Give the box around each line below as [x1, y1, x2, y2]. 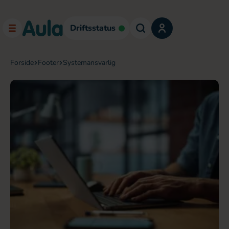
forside [14, 58, 34, 67]
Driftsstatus [70, 22, 116, 34]
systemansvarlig [67, 58, 116, 67]
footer [42, 58, 59, 67]
